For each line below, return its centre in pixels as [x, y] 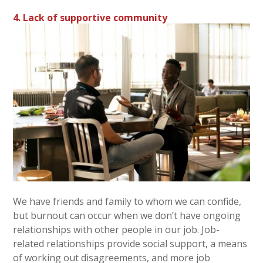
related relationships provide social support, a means [130, 243]
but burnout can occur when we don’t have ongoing [127, 215]
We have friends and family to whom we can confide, [127, 201]
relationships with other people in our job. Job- [117, 229]
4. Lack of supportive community [90, 18]
